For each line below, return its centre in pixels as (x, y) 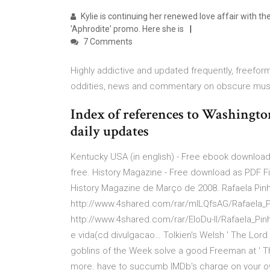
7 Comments (107, 42)
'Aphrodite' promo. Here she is (127, 29)
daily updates (110, 131)
